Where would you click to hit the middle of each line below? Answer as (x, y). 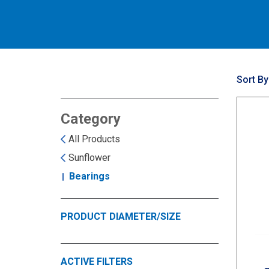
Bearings (89, 176)
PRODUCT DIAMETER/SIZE (120, 216)
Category (90, 119)
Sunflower (89, 158)
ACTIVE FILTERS (96, 261)
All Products (94, 139)
